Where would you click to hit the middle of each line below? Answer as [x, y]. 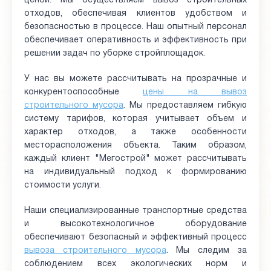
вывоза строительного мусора [95, 251]
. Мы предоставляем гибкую [185, 106]
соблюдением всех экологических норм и [135, 264]
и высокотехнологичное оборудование [135, 224]
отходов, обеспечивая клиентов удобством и [135, 14]
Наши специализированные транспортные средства [135, 211]
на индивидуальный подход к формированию [135, 172]
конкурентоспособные [84, 92]
